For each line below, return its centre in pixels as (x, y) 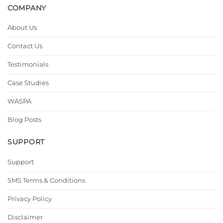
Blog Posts (24, 119)
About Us (22, 27)
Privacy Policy (30, 199)
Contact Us (25, 46)
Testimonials (28, 64)
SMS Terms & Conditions (46, 180)
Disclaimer (25, 217)
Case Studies (28, 83)
